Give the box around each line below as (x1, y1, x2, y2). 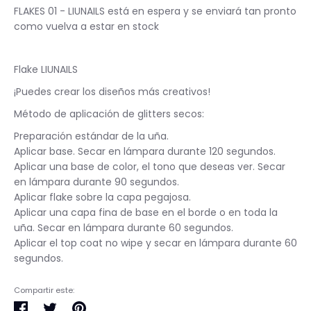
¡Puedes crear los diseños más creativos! (14, 84, 210, 99)
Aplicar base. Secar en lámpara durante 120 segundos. (14, 144, 276, 158)
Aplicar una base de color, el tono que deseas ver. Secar (14, 159, 285, 174)
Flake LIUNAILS (14, 62, 78, 76)
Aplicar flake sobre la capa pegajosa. (14, 190, 191, 204)
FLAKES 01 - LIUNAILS (14, 3, 108, 18)
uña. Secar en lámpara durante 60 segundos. (14, 220, 233, 235)
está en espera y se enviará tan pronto (108, 3, 296, 18)
